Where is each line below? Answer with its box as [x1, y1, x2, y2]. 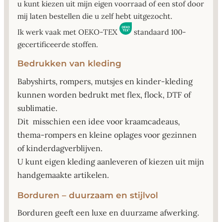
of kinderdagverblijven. [17, 143, 103, 153]
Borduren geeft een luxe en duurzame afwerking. [17, 207, 199, 218]
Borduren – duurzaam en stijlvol [17, 190, 158, 200]
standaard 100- [132, 27, 186, 37]
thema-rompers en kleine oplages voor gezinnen [17, 129, 197, 140]
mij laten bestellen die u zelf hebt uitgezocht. [17, 11, 172, 21]
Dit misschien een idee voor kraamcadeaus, [17, 116, 180, 126]
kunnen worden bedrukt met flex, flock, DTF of [17, 89, 191, 100]
